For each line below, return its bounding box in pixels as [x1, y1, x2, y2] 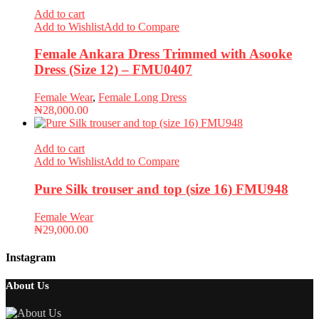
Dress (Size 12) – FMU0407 [34, 62, 192, 78]
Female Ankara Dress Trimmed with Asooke [34, 46, 292, 62]
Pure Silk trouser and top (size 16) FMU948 [34, 181, 288, 197]
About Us [6, 280, 49, 292]
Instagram [6, 251, 56, 263]
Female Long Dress [98, 91, 187, 104]
